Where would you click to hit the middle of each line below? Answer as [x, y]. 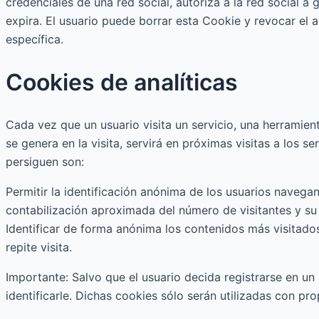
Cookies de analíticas [122, 82]
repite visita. [39, 247]
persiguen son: [45, 162]
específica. [35, 40]
